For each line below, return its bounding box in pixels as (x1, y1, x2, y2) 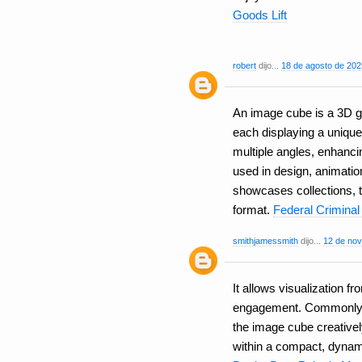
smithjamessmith (233, 236, 298, 246)
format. (233, 203, 273, 217)
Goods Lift (233, 8, 287, 23)
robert (233, 61, 256, 71)
